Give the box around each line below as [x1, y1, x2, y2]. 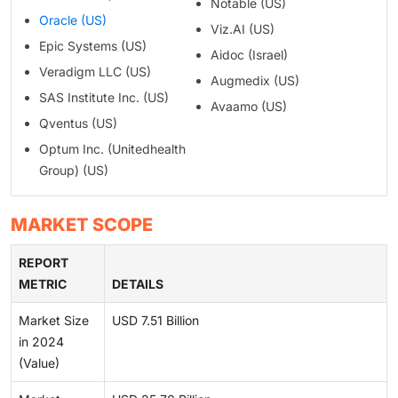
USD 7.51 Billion [112, 313, 199, 329]
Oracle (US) [39, 12, 107, 28]
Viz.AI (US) [210, 21, 275, 37]
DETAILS [112, 276, 163, 292]
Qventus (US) [39, 115, 117, 131]
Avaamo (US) [210, 99, 287, 115]
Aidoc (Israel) [210, 47, 288, 63]
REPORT [19, 255, 68, 271]
